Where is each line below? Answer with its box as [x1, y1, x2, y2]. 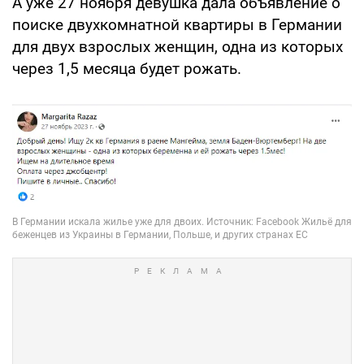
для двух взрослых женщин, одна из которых [12, 37, 343, 56]
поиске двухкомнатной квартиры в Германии [12, 15, 342, 34]
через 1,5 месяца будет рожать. [12, 58, 241, 78]
